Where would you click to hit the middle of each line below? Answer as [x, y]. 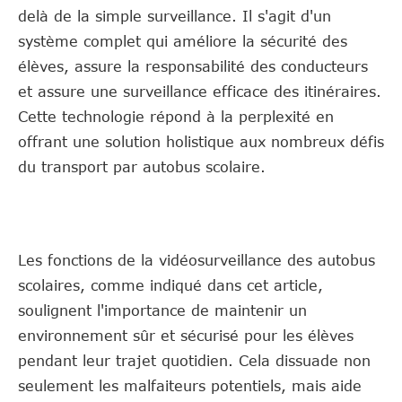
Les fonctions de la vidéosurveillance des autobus [197, 260]
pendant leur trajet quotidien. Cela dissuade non [194, 360]
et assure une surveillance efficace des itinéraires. [200, 91]
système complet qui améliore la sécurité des [183, 41]
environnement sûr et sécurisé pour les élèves [186, 335]
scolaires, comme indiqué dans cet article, [170, 285]
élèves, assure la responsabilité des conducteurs [193, 66]
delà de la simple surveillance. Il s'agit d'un [175, 16]
